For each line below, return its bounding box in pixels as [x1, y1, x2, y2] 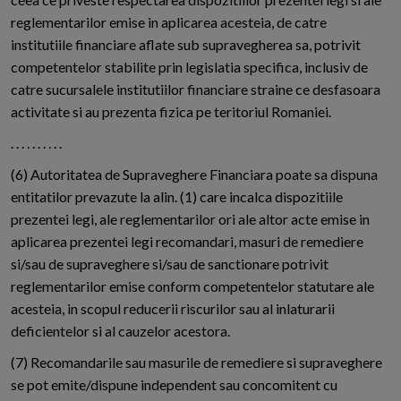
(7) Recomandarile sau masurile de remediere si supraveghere [11, 354, 382, 371]
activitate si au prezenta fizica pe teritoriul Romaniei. [11, 103, 331, 121]
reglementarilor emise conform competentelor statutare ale [11, 277, 374, 295]
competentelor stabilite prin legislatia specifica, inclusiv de [11, 58, 368, 76]
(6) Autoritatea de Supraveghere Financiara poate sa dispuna [11, 166, 378, 183]
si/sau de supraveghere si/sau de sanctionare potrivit [11, 255, 328, 273]
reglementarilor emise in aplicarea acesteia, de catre [11, 13, 327, 31]
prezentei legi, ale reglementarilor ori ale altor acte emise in [11, 210, 370, 228]
